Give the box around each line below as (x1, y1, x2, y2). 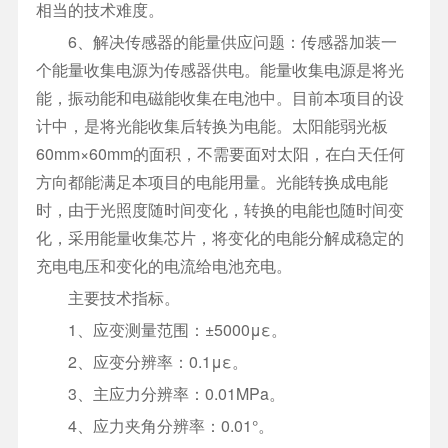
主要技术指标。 (35, 286, 180, 310)
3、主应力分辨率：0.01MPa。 (35, 382, 285, 406)
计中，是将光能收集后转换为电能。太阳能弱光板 (35, 114, 388, 138)
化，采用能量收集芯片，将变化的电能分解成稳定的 (35, 226, 404, 250)
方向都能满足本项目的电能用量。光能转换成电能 (35, 170, 388, 194)
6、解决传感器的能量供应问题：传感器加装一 (35, 30, 397, 54)
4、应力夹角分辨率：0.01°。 (35, 414, 274, 438)
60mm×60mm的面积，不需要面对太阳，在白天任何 (35, 142, 405, 166)
